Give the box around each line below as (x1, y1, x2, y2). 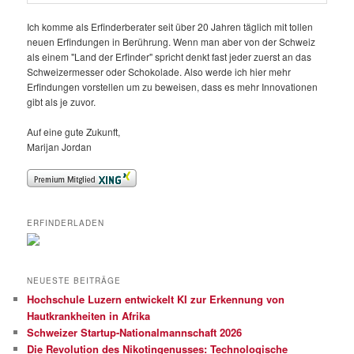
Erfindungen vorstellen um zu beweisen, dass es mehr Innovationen (27, 80, 318, 94)
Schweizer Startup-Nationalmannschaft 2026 (27, 325, 243, 341)
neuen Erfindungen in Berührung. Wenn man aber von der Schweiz (27, 35, 316, 49)
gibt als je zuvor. (27, 95, 96, 109)
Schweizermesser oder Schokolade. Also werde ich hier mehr (27, 65, 292, 79)
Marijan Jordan (27, 140, 92, 154)
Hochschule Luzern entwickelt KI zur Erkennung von (27, 292, 285, 307)
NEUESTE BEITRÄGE (27, 275, 122, 287)
